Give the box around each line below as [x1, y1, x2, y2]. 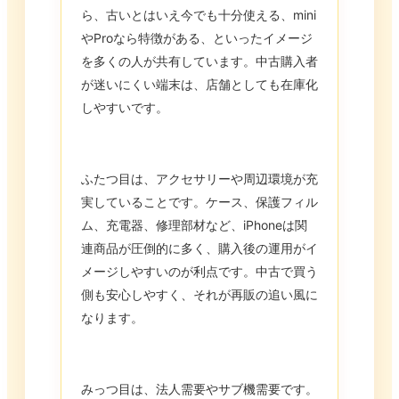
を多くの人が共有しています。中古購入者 [81, 53, 318, 69]
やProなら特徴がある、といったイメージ [81, 30, 313, 46]
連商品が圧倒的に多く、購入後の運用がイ [81, 240, 318, 256]
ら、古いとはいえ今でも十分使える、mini [81, 7, 316, 23]
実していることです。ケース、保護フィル [81, 194, 318, 210]
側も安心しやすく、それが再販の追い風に [81, 287, 318, 303]
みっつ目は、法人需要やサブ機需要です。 [81, 381, 318, 397]
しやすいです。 [81, 100, 168, 116]
